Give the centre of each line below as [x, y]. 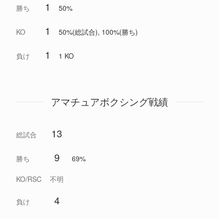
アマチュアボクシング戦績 [109, 102]
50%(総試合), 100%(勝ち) [98, 32]
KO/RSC [29, 179]
